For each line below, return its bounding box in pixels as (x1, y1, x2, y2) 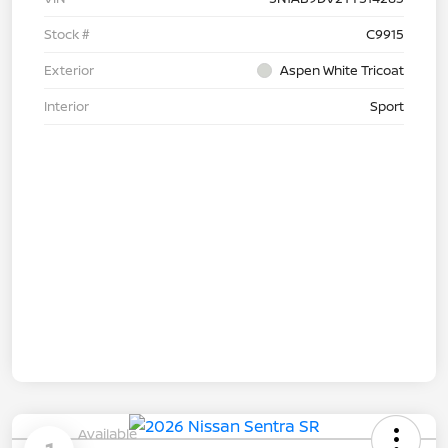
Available (78, 423, 137, 443)
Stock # (44, 24, 90, 43)
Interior (44, 96, 89, 115)
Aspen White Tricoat (280, 60, 404, 79)
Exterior (44, 60, 94, 79)
